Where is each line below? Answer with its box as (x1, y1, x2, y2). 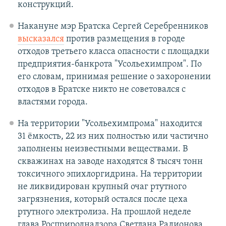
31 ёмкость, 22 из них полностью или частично (17, 132, 208, 142)
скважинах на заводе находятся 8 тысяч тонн (17, 157, 203, 167)
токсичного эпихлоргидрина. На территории (17, 169, 202, 180)
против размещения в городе (64, 34, 185, 44)
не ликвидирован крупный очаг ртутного (17, 182, 187, 192)
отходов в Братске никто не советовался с (17, 85, 186, 95)
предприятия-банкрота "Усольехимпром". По (17, 60, 202, 70)
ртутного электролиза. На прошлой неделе (17, 207, 191, 217)
